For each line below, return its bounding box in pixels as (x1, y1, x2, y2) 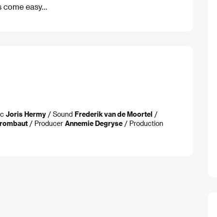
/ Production (123, 119, 163, 127)
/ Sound (46, 110, 75, 118)
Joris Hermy (6, 110, 46, 118)
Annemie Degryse (65, 119, 123, 127)
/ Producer (28, 119, 65, 127)
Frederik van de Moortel (75, 110, 153, 118)
